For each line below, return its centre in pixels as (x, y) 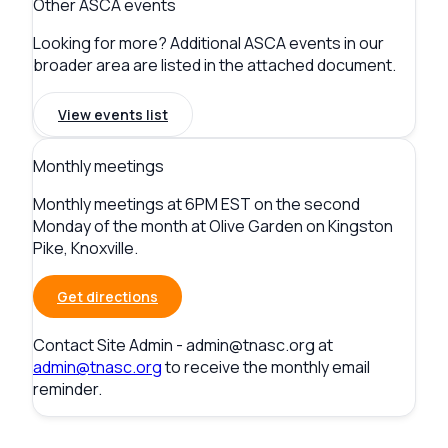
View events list (113, 115)
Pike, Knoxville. (85, 248)
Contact (65, 345)
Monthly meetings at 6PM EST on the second (196, 204)
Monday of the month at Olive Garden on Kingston (213, 226)
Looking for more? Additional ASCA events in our (208, 43)
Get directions (107, 297)
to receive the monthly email (266, 367)
